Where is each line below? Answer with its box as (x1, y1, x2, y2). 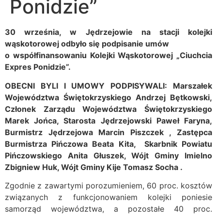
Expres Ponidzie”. (5, 62, 71, 72)
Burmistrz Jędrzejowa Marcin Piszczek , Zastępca (5, 127, 212, 137)
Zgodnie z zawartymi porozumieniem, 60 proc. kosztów (5, 181, 212, 191)
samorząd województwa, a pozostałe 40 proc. (5, 204, 212, 214)
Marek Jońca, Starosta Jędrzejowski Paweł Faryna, (5, 115, 212, 125)
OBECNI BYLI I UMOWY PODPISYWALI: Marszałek (5, 80, 212, 91)
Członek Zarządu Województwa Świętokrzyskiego (5, 104, 212, 114)
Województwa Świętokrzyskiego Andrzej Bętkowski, (5, 92, 212, 102)
